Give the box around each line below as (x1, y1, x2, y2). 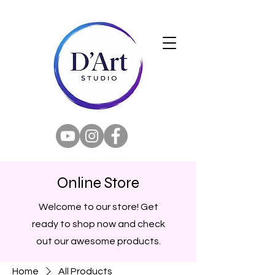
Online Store (57, 174, 139, 192)
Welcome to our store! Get (38, 202, 158, 212)
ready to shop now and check (31, 219, 165, 229)
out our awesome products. (36, 236, 161, 246)
